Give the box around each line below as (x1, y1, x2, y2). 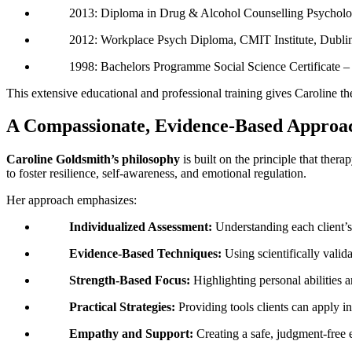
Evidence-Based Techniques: (69, 247, 222, 261)
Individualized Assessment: (69, 220, 212, 234)
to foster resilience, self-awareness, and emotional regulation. (6, 167, 306, 181)
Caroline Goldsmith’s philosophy (6, 152, 180, 167)
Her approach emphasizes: (6, 193, 137, 207)
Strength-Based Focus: (69, 273, 190, 288)
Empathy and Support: (69, 327, 193, 341)
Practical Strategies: (69, 300, 175, 314)
